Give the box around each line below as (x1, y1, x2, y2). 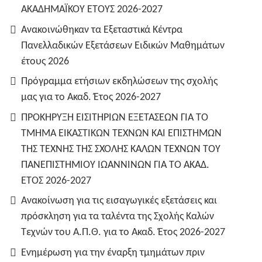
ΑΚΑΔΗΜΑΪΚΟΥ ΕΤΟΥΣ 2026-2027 (21, 4, 163, 15)
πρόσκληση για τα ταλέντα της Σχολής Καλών (21, 211, 214, 222)
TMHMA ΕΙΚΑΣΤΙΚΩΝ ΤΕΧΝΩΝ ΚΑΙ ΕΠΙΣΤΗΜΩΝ (21, 127, 222, 139)
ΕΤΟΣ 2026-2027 (21, 175, 91, 187)
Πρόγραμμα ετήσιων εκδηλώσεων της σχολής (21, 76, 218, 87)
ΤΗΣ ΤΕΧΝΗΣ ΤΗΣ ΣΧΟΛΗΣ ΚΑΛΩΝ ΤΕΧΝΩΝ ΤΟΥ (21, 143, 220, 155)
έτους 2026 (21, 56, 69, 67)
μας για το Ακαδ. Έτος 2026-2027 (21, 92, 161, 103)
